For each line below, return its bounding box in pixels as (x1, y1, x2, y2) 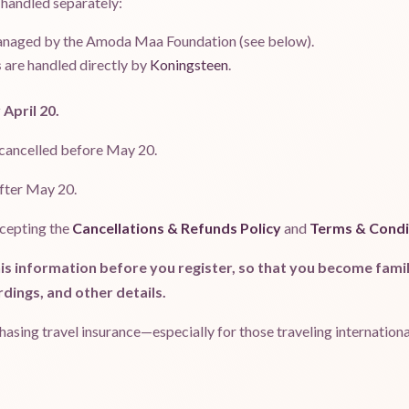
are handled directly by (2, 56, 150, 74)
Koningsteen (150, 56, 228, 74)
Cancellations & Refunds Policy (72, 219, 281, 237)
